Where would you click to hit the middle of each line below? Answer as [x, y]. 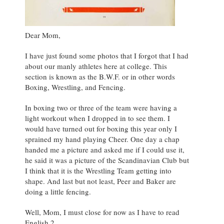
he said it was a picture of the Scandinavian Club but [107, 160]
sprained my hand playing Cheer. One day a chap [102, 139]
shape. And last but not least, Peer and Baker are [100, 181]
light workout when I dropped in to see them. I [97, 118]
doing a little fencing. [58, 191]
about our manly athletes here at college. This [96, 66]
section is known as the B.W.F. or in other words [100, 76]
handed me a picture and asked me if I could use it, [105, 149]
